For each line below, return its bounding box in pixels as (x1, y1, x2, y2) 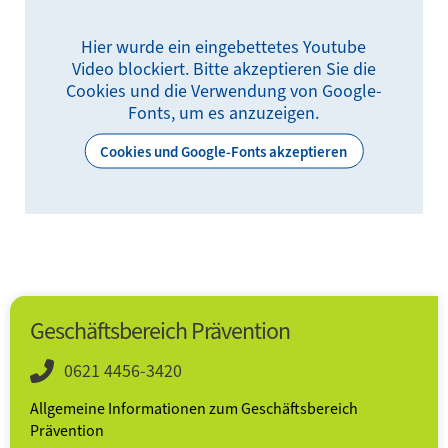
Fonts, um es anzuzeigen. (128, 100, 320, 125)
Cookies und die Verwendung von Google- (65, 78, 382, 103)
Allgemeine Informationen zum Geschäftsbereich (30, 397, 358, 419)
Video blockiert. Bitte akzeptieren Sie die (71, 56, 376, 81)
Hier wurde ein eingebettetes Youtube (81, 34, 367, 59)
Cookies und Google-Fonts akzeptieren (100, 141, 348, 162)
